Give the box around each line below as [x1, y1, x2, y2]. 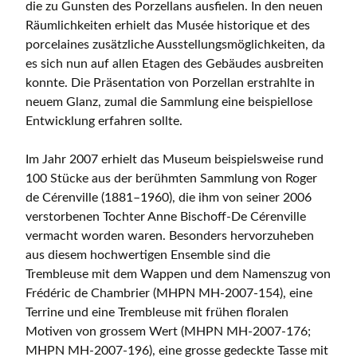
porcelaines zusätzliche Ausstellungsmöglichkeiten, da [25, 38, 325, 52]
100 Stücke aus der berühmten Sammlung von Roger [25, 172, 317, 186]
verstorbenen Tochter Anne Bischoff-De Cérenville [25, 210, 306, 224]
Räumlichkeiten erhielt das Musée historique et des [25, 19, 310, 33]
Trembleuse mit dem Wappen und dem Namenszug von [25, 268, 331, 281]
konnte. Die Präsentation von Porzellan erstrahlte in [25, 76, 315, 90]
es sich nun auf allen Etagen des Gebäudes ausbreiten [25, 57, 324, 71]
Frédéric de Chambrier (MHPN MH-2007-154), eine [25, 287, 312, 300]
